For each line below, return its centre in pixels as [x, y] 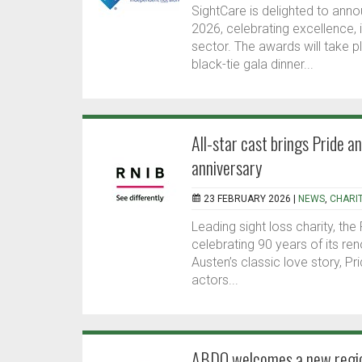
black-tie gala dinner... [253, 65]
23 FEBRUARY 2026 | [251, 199]
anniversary [227, 168]
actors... [215, 280]
